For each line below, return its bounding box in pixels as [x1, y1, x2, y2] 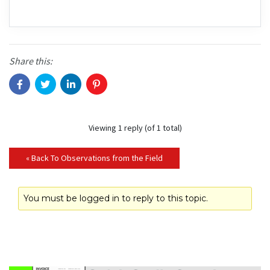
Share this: [9, 55, 52, 67]
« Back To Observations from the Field [26, 152, 163, 164]
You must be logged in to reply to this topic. [24, 193, 208, 204]
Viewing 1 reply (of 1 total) [88, 122, 182, 134]
